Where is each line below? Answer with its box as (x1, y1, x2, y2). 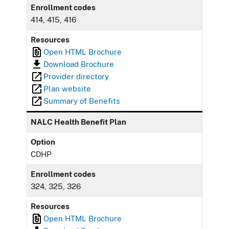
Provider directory (43, 72, 109, 81)
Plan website (43, 84, 91, 93)
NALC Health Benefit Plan (31, 117, 127, 126)
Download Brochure (43, 59, 114, 68)
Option (31, 137, 56, 146)
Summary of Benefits (43, 96, 121, 105)
